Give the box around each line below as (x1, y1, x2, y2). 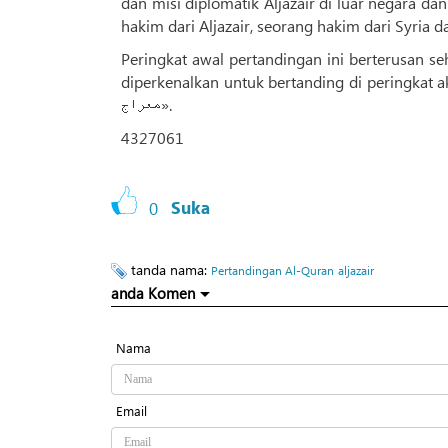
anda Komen (111, 282, 195, 303)
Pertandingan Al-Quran (211, 261, 334, 278)
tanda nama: (131, 259, 211, 279)
